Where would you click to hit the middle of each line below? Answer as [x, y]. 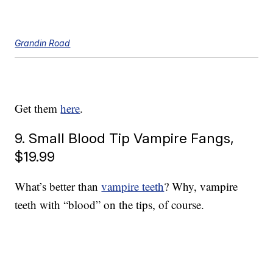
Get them [38, 108]
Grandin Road [43, 43]
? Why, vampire [201, 186]
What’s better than [58, 186]
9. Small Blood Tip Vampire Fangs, [125, 138]
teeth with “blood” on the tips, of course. [110, 205]
